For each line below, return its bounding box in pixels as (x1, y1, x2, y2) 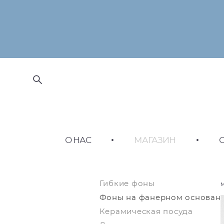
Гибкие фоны (99, 180, 155, 187)
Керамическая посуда (99, 208, 193, 215)
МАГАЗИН (134, 136, 176, 144)
